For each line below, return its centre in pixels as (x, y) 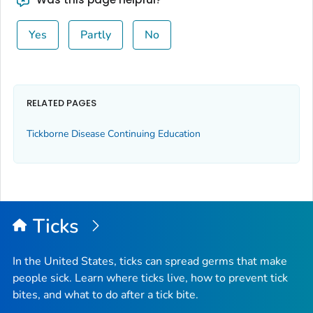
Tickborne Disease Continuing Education (114, 134)
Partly (95, 35)
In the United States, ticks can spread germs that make (150, 261)
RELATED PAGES (61, 103)
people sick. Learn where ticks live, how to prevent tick (150, 278)
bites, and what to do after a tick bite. (105, 294)
